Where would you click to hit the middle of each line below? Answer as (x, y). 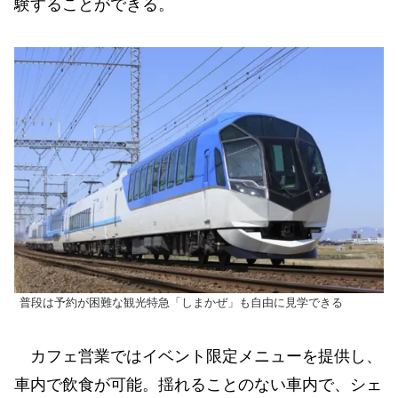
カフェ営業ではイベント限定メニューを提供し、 (198, 356)
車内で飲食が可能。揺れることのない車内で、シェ (198, 384)
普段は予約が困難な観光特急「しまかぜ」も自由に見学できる (181, 303)
